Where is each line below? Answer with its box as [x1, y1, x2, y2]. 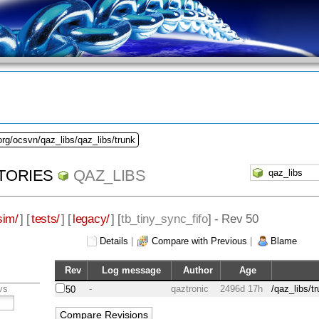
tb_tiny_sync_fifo [120, 211, 208, 226]
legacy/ [73, 211, 110, 226]
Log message [101, 265, 161, 276]
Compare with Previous [151, 236, 247, 247]
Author [182, 265, 213, 276]
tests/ [31, 211, 60, 226]
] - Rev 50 [207, 211, 258, 226]
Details [99, 236, 128, 247]
